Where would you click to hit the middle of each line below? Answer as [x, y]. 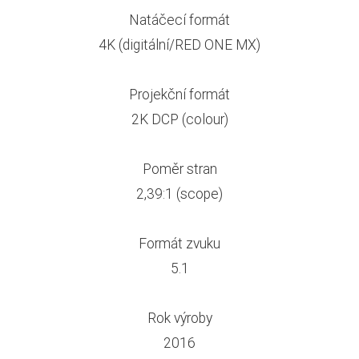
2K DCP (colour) [179, 119]
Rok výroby [179, 317]
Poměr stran [179, 168]
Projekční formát [179, 94]
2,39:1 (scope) [179, 193]
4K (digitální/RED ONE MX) [179, 44]
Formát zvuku [179, 243]
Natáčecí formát [179, 19]
